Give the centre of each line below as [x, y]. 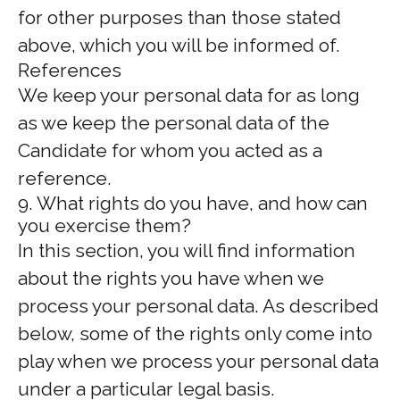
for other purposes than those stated [179, 17]
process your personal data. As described [198, 306]
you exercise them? [104, 225]
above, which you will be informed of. [179, 45]
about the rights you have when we [171, 278]
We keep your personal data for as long [189, 95]
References [70, 70]
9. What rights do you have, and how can [193, 203]
